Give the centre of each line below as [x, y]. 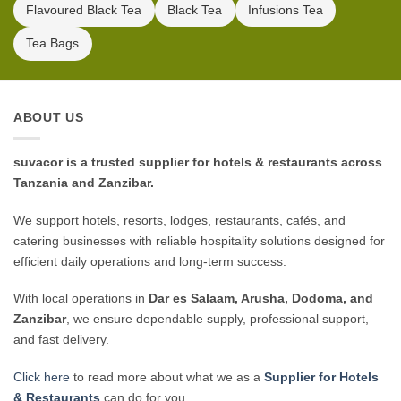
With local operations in [81, 299]
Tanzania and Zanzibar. [84, 183]
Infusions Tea [285, 9]
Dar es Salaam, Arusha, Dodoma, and [261, 299]
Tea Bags [53, 43]
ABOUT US [49, 118]
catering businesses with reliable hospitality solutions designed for [199, 240]
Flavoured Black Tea [84, 9]
